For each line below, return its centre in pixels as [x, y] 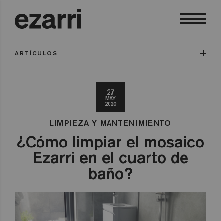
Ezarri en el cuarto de [110, 157]
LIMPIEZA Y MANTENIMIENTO [110, 123]
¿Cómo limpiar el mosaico [110, 142]
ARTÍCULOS [37, 53]
